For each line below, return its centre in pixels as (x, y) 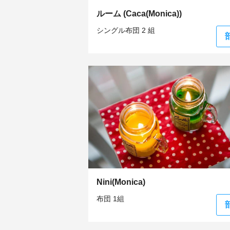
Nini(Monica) (121, 182)
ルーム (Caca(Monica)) (139, 14)
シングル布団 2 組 (126, 30)
